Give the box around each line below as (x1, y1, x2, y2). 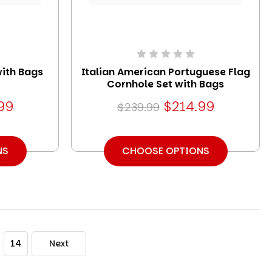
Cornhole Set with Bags (107, 76, 224, 91)
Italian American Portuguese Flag (81, 64, 250, 79)
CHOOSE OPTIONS (121, 143, 209, 158)
